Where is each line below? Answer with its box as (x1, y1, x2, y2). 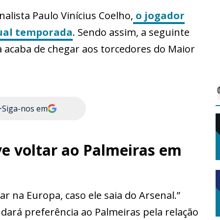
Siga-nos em (1, 103, 48, 114)
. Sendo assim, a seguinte (73, 26, 190, 39)
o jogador (133, 9, 185, 23)
